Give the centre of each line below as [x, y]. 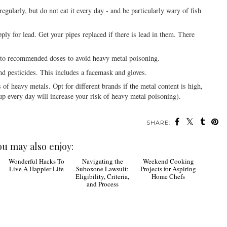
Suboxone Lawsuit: [103, 206]
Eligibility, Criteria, [103, 214]
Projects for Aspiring [168, 206]
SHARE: [159, 122]
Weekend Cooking [168, 199]
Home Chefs [168, 214]
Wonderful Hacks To [37, 199]
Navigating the [102, 199]
